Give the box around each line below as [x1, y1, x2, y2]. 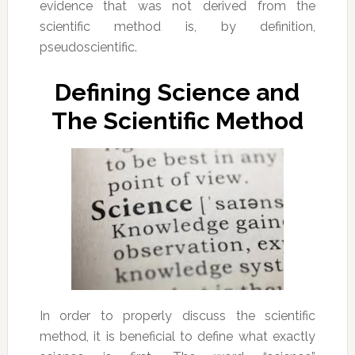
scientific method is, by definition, [39, 19, 316, 35]
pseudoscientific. [39, 40, 137, 55]
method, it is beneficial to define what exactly [39, 328, 316, 344]
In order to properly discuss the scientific [39, 307, 316, 323]
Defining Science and [55, 78, 300, 107]
